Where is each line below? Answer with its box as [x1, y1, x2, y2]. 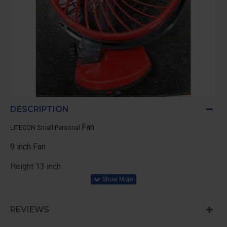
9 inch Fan [10, 142, 46, 152]
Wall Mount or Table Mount [10, 181, 104, 191]
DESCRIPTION [10, 104, 69, 114]
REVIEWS [10, 205, 49, 214]
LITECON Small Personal [10, 124, 82, 131]
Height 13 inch [10, 162, 61, 171]
